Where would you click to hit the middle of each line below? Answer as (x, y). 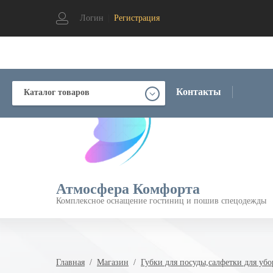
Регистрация (137, 18)
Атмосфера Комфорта (128, 189)
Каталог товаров (57, 93)
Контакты (199, 92)
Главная (70, 262)
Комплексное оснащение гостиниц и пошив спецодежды (161, 200)
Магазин (113, 262)
